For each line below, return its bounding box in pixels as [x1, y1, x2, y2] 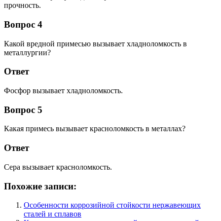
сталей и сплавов [24, 210, 81, 219]
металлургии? [4, 48, 51, 57]
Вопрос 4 [4, 19, 42, 30]
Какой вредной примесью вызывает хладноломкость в [4, 39, 187, 48]
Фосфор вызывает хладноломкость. [4, 86, 123, 95]
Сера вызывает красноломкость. [4, 162, 112, 171]
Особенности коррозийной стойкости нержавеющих [24, 201, 201, 210]
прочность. [4, 1, 41, 10]
